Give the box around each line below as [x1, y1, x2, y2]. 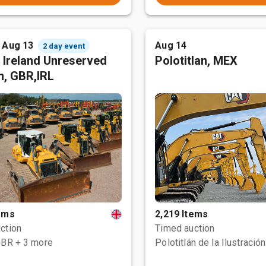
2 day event [43, 41, 85, 50]
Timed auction [155, 223, 215, 234]
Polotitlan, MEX [155, 53, 238, 68]
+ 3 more [15, 237, 53, 248]
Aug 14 [155, 40, 187, 51]
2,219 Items [155, 208, 208, 220]
